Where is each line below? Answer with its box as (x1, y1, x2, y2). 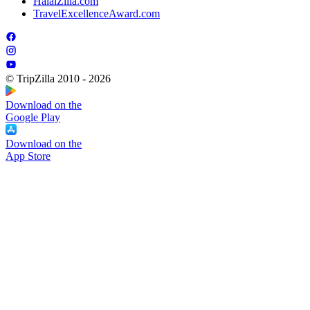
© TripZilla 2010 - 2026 (6, 72, 111, 84)
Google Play (6, 111, 60, 123)
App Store (6, 149, 51, 162)
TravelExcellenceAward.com (33, 7, 160, 19)
